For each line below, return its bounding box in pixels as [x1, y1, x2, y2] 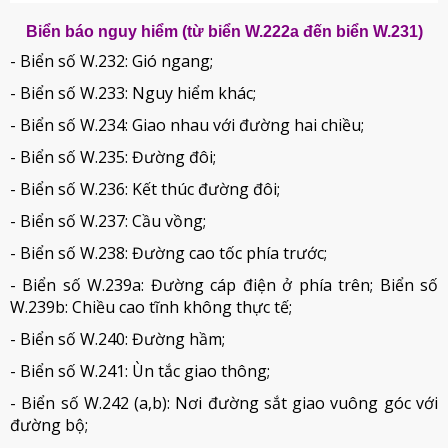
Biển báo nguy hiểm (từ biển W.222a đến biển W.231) [25, 23, 423, 41]
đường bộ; [10, 414, 88, 437]
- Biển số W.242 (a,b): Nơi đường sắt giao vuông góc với [10, 392, 438, 415]
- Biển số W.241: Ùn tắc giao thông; [10, 360, 270, 383]
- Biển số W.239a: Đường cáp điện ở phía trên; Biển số [10, 274, 438, 297]
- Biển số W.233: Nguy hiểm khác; [10, 82, 256, 105]
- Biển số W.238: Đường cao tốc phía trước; [10, 242, 327, 265]
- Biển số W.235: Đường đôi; [10, 146, 216, 169]
